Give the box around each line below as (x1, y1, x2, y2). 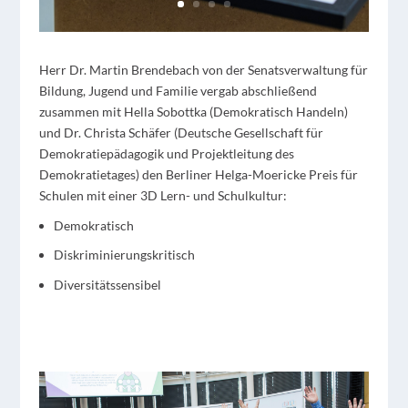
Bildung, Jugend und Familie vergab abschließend (38, 82, 317, 98)
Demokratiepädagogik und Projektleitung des (38, 145, 294, 161)
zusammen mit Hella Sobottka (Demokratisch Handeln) (38, 103, 348, 119)
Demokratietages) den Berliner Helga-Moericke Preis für (38, 166, 358, 182)
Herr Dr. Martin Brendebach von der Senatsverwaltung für (38, 61, 368, 77)
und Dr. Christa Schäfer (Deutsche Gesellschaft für (38, 124, 323, 140)
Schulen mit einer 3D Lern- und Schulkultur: (38, 187, 287, 203)
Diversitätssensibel (53, 277, 161, 293)
